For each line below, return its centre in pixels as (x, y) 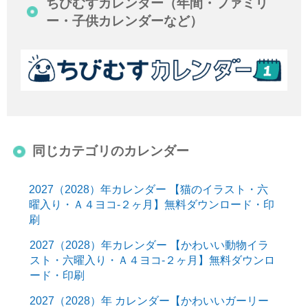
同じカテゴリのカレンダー (111, 151)
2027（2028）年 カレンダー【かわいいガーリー (149, 300)
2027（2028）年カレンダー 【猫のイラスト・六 (148, 189)
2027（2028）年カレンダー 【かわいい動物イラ (149, 245)
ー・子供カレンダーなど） (125, 21)
